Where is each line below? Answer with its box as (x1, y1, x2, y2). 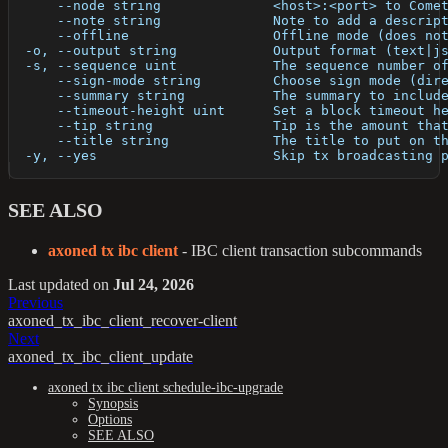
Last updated (8, 276, 89, 294)
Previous (8, 294, 63, 312)
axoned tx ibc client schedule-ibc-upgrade (48, 380, 283, 396)
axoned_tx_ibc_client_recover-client (8, 312, 237, 330)
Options (88, 412, 132, 428)
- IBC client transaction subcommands (178, 242, 422, 260)
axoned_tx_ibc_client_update (8, 348, 193, 366)
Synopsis (88, 396, 138, 412)
